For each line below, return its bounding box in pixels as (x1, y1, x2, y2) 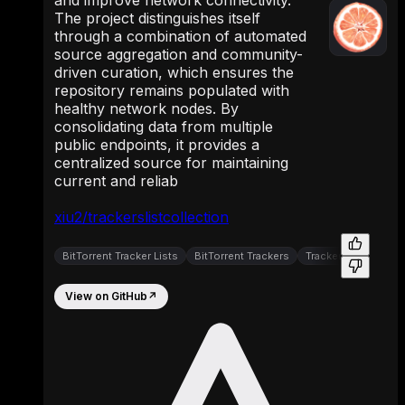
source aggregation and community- (54, 44, 303, 63)
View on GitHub (65, 289, 147, 304)
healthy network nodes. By (54, 99, 239, 118)
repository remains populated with (54, 80, 289, 99)
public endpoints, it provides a (54, 135, 259, 154)
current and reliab (54, 171, 178, 190)
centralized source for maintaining (54, 153, 288, 172)
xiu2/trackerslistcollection (54, 207, 229, 226)
